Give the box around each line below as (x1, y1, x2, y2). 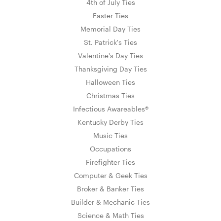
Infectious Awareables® (73, 104, 148, 113)
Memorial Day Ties (80, 24, 141, 33)
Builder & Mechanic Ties (71, 197, 150, 206)
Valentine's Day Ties (78, 51, 143, 60)
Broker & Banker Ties (77, 184, 144, 193)
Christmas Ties (86, 91, 135, 100)
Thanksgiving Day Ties (74, 64, 147, 73)
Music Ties (93, 131, 128, 140)
